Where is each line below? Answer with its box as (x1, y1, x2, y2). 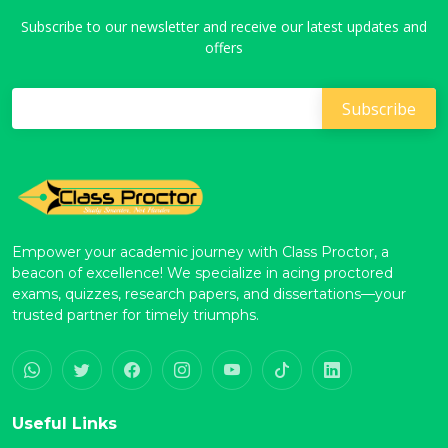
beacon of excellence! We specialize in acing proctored (12, 264, 393, 282)
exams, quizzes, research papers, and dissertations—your (12, 285, 406, 303)
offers (205, 38, 243, 57)
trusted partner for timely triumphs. (12, 306, 259, 324)
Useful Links (12, 414, 117, 433)
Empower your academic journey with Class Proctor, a (12, 243, 389, 261)
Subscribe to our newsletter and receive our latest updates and (21, 17, 427, 36)
